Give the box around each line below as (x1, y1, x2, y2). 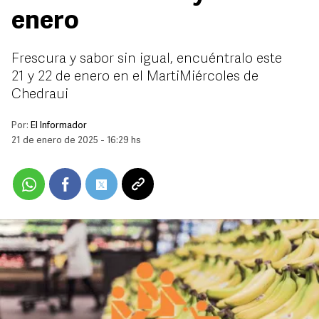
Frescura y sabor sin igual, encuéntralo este (11, 52, 282, 66)
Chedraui (11, 88, 68, 102)
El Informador (31, 121, 87, 130)
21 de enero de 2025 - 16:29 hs (11, 136, 141, 145)
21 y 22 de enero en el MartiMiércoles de (11, 70, 258, 84)
